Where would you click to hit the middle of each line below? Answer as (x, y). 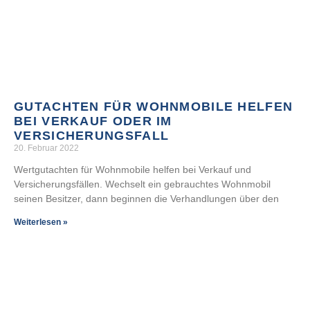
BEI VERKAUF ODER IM (93, 121)
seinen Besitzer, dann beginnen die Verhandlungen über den (146, 199)
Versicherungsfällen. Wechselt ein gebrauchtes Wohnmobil (142, 184)
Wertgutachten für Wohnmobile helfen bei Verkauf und (133, 170)
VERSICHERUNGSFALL (92, 136)
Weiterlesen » (41, 222)
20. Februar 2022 (46, 148)
